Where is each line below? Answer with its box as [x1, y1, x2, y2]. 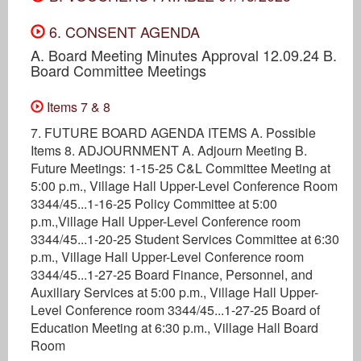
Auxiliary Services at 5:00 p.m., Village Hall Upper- [31, 282, 318, 301]
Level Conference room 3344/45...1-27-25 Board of [31, 300, 320, 319]
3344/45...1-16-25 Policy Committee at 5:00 [31, 193, 277, 213]
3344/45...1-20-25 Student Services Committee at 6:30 [31, 229, 339, 248]
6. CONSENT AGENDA [45, 20, 200, 42]
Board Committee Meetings [31, 59, 206, 81]
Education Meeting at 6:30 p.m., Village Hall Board [31, 317, 318, 337]
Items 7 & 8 [44, 97, 110, 116]
